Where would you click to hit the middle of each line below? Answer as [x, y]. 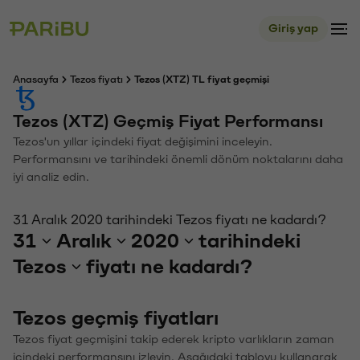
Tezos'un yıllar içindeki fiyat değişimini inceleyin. [143, 142]
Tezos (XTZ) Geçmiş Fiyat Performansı [168, 122]
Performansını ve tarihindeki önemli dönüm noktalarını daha [178, 160]
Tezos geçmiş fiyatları [116, 318]
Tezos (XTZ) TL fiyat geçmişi [202, 80]
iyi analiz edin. [51, 177]
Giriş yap [293, 29]
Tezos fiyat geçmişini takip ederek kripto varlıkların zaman [174, 340]
